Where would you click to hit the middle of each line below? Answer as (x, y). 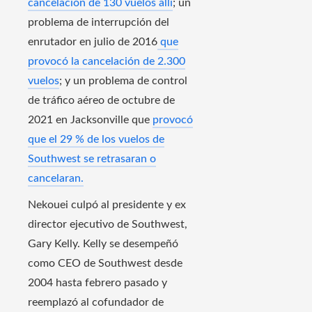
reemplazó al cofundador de (96, 303)
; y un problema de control (123, 81)
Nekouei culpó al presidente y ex (107, 205)
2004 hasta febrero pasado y (97, 283)
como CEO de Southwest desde (105, 264)
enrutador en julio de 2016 (93, 42)
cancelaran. (56, 179)
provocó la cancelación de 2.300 (107, 62)
